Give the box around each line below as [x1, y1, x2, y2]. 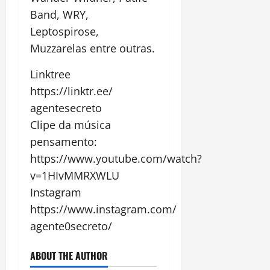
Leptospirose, [30, 24, 99, 39]
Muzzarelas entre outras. [30, 41, 155, 56]
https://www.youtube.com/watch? [30, 151, 202, 166]
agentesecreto [30, 101, 102, 116]
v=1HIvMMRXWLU [30, 168, 119, 183]
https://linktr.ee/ [30, 84, 113, 99]
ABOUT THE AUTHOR [30, 248, 108, 263]
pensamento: [30, 134, 97, 149]
